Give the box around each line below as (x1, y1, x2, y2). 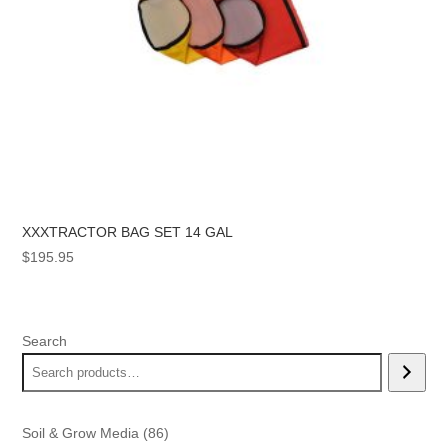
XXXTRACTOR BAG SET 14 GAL (22, 224, 234, 241)
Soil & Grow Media (22, 424, 140, 441)
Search (22, 332, 68, 349)
